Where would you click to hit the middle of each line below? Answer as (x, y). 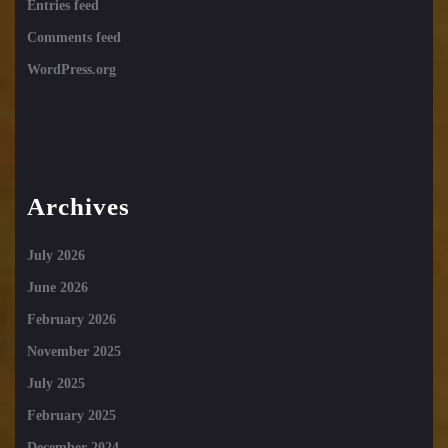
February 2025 (71, 416)
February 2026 (71, 320)
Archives (78, 207)
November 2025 (74, 352)
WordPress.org (71, 70)
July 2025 (56, 384)
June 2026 (57, 288)
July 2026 (56, 256)
